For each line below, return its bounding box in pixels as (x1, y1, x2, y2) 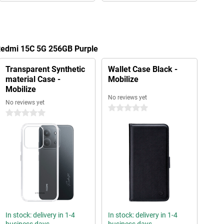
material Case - (5, 74, 60, 84)
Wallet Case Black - (107, 64, 177, 74)
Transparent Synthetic (5, 64, 85, 74)
